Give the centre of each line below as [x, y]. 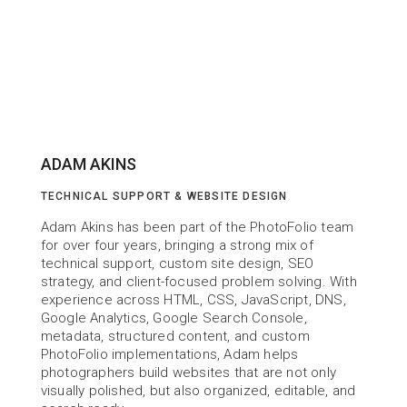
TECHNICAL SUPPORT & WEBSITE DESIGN [164, 196]
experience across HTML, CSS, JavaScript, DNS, [193, 300]
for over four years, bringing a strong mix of [177, 245]
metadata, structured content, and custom [175, 336]
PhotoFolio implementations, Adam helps [169, 354]
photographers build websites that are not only [188, 372]
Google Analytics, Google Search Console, [174, 318]
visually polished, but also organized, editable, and [198, 391]
